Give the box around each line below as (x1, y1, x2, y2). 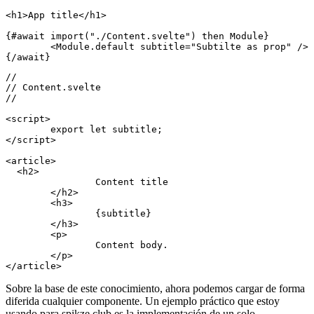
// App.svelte (6, 34, 78, 46)
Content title (6, 233, 95, 244)
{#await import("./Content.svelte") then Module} (6, 87, 269, 98)
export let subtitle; (6, 180, 50, 191)
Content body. (6, 296, 95, 307)
